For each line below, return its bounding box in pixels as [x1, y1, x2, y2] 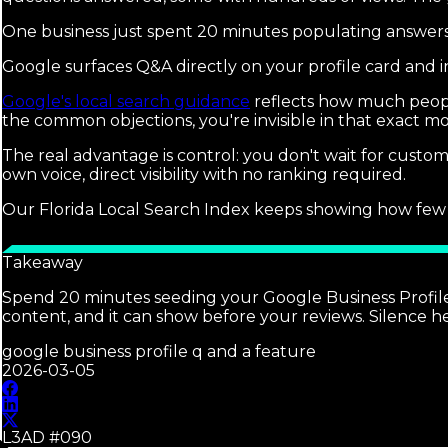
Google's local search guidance [2, 92, 250, 112]
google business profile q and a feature [2, 342, 316, 362]
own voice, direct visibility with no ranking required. [2, 165, 406, 185]
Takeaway [2, 253, 83, 273]
